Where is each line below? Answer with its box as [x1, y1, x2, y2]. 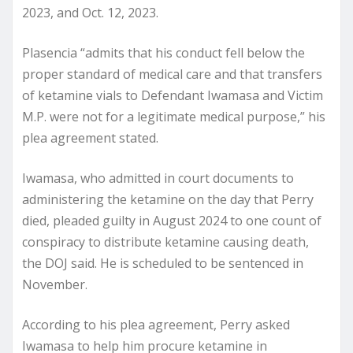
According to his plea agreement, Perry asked [22, 315, 290, 333]
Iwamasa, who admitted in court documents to [22, 169, 294, 187]
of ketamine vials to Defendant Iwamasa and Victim [22, 86, 323, 104]
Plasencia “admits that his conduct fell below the [22, 43, 305, 61]
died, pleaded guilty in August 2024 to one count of [22, 211, 321, 229]
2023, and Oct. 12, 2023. [22, 3, 158, 21]
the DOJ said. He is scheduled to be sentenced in [22, 254, 303, 272]
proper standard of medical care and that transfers [22, 65, 322, 83]
